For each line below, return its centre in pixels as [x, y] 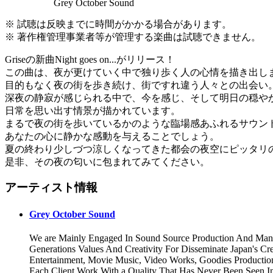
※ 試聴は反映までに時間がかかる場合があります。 [118, 24]
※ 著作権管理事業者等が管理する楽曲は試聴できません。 [133, 37]
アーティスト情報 [51, 188]
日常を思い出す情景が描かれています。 [93, 110]
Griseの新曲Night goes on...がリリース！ [90, 59]
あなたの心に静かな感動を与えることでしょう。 [112, 136]
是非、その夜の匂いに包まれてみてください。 [107, 161]
